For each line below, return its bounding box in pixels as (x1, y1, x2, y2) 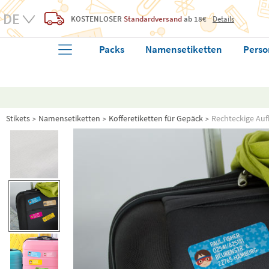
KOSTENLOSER (71, 13, 122, 24)
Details (213, 13, 234, 23)
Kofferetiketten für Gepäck (109, 113, 203, 124)
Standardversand (124, 13, 182, 24)
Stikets (6, 113, 30, 124)
